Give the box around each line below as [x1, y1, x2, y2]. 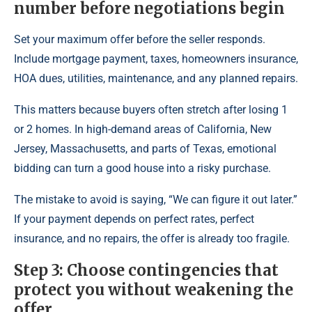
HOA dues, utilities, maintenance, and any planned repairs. [14, 71, 298, 85]
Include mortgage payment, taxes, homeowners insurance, [14, 52, 298, 65]
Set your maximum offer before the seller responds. [14, 32, 265, 46]
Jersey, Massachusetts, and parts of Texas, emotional [14, 141, 276, 155]
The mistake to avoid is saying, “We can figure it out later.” [14, 192, 297, 206]
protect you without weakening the [14, 279, 293, 299]
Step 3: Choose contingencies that [14, 260, 279, 280]
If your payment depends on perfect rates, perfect [14, 212, 254, 226]
